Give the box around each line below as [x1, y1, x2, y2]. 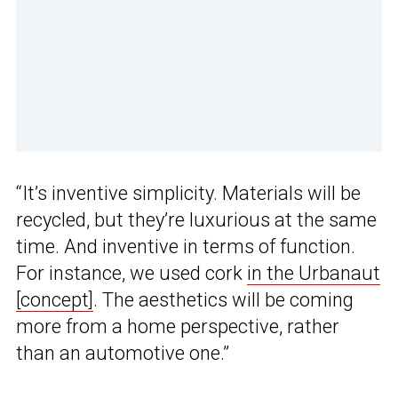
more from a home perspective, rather [16, 315, 339, 338]
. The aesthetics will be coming [93, 289, 354, 312]
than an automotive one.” [16, 342, 229, 365]
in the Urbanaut [247, 262, 380, 285]
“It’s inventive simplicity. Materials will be [16, 182, 361, 205]
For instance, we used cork [16, 262, 247, 285]
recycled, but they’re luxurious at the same [16, 209, 377, 232]
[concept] [16, 289, 93, 312]
